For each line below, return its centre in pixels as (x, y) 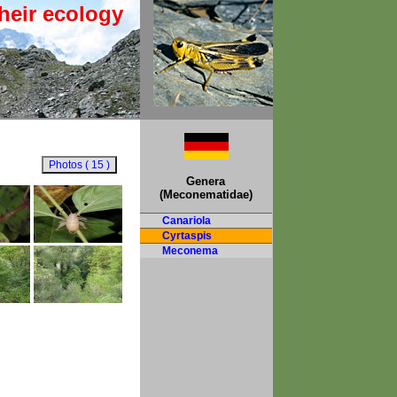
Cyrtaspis (187, 236)
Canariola (186, 221)
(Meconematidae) (206, 195)
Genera (206, 181)
